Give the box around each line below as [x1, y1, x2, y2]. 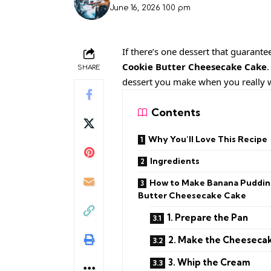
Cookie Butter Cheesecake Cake [122, 60, 267, 73]
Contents [151, 105, 200, 120]
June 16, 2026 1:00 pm [109, 3, 191, 12]
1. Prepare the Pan [167, 211, 248, 223]
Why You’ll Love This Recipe [148, 133, 267, 145]
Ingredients [150, 155, 200, 166]
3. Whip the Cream [168, 256, 250, 268]
